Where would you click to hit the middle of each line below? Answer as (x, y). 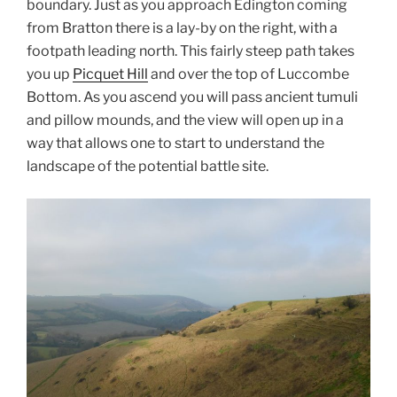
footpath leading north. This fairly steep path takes (191, 51)
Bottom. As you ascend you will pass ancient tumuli (192, 97)
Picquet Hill (110, 74)
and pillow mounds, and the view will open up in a (185, 121)
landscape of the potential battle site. (148, 167)
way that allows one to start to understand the (175, 144)
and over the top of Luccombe (249, 74)
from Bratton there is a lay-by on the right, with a (182, 28)
